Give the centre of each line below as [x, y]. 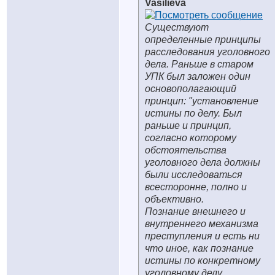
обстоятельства [186, 150]
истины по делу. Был [193, 113]
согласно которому [191, 138]
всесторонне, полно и [196, 187]
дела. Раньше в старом [199, 64]
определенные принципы [203, 40]
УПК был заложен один [198, 76]
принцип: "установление [202, 101]
